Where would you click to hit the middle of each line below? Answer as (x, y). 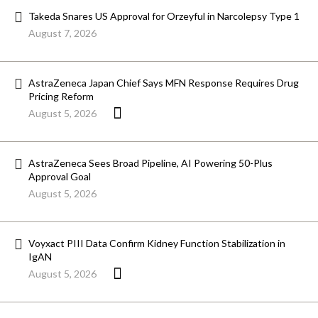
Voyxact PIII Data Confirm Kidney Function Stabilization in (157, 243)
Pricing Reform (61, 97)
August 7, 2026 (62, 33)
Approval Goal (60, 177)
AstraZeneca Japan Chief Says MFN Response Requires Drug (164, 83)
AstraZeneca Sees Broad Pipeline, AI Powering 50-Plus (150, 163)
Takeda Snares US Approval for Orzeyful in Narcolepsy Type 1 (164, 16)
